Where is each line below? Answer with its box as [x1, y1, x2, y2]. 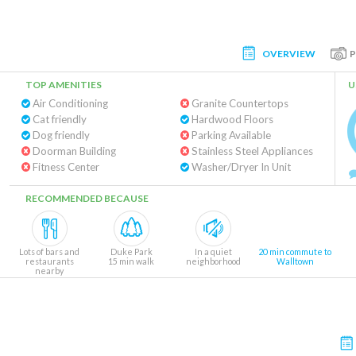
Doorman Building [30, 145, 116, 157]
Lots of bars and [19, 246, 79, 257]
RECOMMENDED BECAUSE [25, 192, 149, 204]
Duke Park [110, 246, 153, 257]
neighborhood [185, 256, 241, 266]
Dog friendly [30, 129, 90, 141]
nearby [35, 265, 64, 276]
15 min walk [108, 256, 154, 266]
